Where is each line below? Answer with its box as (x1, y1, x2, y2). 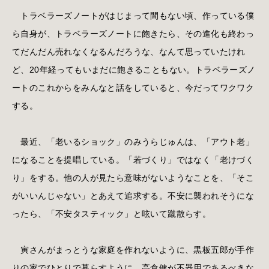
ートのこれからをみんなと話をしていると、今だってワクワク (12, 82, 255, 92)
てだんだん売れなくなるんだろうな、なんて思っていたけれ (12, 46, 246, 56)
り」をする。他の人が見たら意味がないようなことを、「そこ (12, 172, 255, 183)
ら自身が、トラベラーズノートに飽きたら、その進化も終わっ (12, 28, 255, 38)
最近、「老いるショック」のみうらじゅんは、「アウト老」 (12, 136, 255, 147)
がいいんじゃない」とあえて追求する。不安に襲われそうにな (12, 190, 255, 201)
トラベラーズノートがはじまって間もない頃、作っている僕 (12, 10, 255, 20)
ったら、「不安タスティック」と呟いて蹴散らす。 (12, 208, 211, 219)
